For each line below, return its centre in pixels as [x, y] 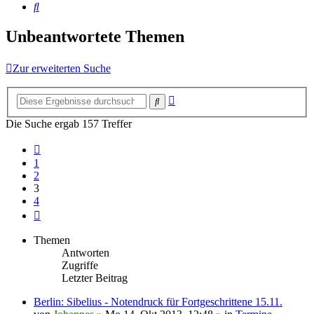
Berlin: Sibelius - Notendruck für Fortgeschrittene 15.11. [158, 301]
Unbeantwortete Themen [95, 37]
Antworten [86, 252]
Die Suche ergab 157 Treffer [69, 123]
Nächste [58, 212]
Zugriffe [80, 265]
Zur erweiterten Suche [62, 69]
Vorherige [62, 146]
